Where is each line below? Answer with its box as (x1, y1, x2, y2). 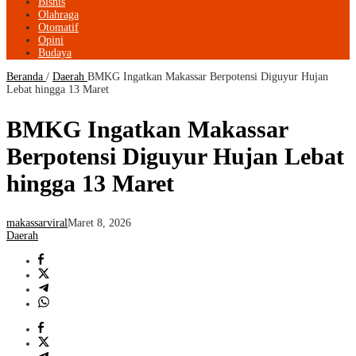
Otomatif (38, 21, 79, 34)
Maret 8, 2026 (68, 217, 131, 230)
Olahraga (38, 9, 79, 21)
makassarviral (6, 217, 68, 230)
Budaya (38, 47, 72, 60)
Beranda (6, 71, 43, 83)
